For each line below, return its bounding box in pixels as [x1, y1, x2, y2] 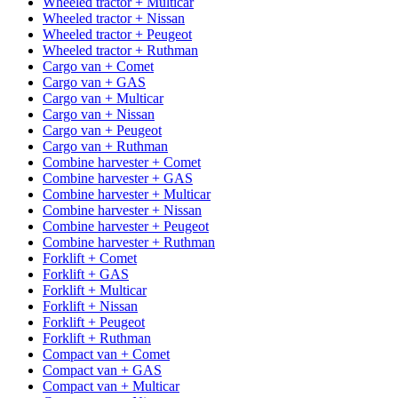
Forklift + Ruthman [43, 330, 151, 346]
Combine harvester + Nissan [43, 202, 202, 218]
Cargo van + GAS [43, 74, 146, 90]
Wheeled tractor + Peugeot [43, 26, 192, 42]
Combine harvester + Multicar [43, 186, 211, 202]
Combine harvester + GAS [43, 170, 193, 186]
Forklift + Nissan [43, 298, 138, 314]
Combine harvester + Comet [43, 154, 201, 170]
